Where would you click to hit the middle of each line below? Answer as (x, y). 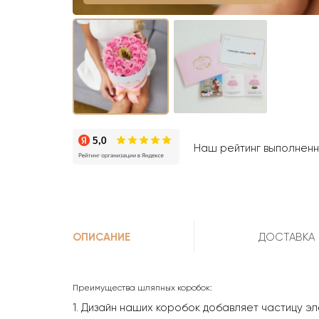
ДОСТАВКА (286, 237)
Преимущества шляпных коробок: (142, 288)
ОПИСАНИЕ (101, 237)
